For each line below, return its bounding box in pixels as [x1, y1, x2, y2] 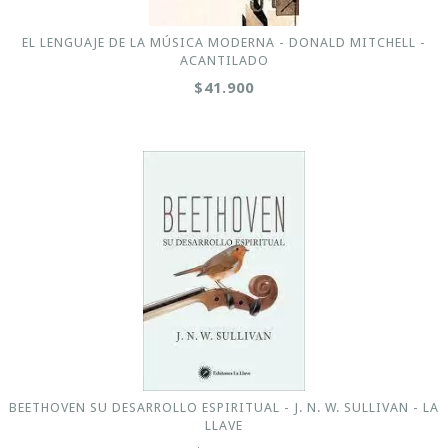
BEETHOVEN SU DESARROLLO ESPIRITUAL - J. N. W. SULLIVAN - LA [9, 399, 439, 415]
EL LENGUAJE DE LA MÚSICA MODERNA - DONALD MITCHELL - [22, 34, 426, 50]
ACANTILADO [179, 52, 269, 68]
